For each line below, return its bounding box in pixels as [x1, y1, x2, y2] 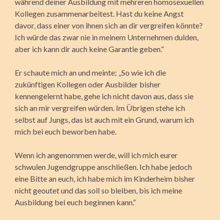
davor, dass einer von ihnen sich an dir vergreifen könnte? [15, 20, 203, 30]
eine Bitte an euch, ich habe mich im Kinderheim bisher [15, 173, 195, 183]
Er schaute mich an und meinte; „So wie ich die [15, 67, 166, 77]
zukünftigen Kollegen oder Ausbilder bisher [15, 79, 161, 89]
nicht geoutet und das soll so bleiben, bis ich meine [15, 185, 182, 195]
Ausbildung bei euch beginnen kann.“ [15, 197, 136, 207]
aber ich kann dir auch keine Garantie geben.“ [15, 44, 164, 54]
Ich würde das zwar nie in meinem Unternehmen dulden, [15, 32, 198, 42]
